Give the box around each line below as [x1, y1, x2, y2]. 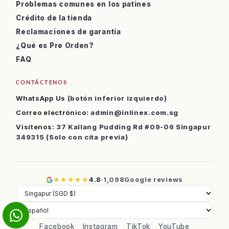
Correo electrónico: [16, 108, 89, 117]
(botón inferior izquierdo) [65, 94, 167, 102]
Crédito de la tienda [16, 14, 93, 22]
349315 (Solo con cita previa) [16, 133, 128, 141]
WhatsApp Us [16, 94, 65, 102]
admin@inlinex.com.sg [88, 108, 178, 117]
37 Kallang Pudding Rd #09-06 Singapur [54, 123, 211, 131]
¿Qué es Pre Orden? [16, 41, 94, 50]
